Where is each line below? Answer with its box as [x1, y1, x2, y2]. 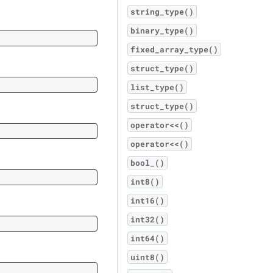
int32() [130, 214, 165, 224]
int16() [130, 196, 165, 205]
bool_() [130, 158, 165, 168]
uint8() [130, 252, 165, 262]
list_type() [130, 82, 184, 92]
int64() [130, 233, 165, 243]
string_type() [130, 7, 194, 16]
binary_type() [130, 26, 194, 35]
